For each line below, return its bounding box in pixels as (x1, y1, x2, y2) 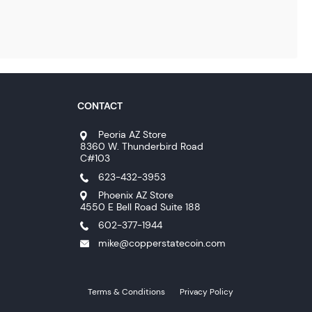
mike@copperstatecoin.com (98, 236, 226, 249)
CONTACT (77, 99, 123, 112)
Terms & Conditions (88, 286, 166, 297)
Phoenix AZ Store (98, 188, 174, 201)
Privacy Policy (180, 286, 234, 297)
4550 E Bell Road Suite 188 (79, 200, 201, 213)
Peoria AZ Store (98, 128, 167, 141)
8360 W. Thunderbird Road (79, 140, 203, 153)
